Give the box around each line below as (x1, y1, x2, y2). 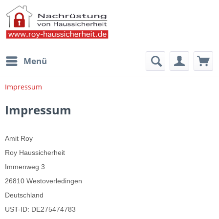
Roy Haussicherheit (5, 149, 67, 156)
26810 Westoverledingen (5, 177, 82, 185)
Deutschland (5, 191, 45, 199)
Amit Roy (5, 134, 33, 142)
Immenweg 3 (5, 163, 45, 171)
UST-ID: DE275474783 (5, 205, 76, 213)
